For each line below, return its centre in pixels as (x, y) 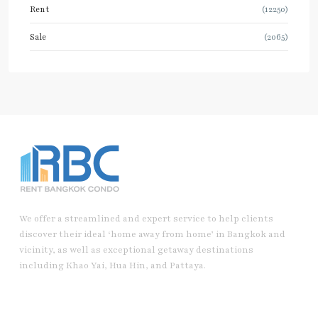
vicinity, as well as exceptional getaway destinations (136, 250)
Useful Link (48, 301)
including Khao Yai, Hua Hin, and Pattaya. (113, 266)
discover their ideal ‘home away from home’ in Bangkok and (152, 235)
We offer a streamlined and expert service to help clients (146, 219)
